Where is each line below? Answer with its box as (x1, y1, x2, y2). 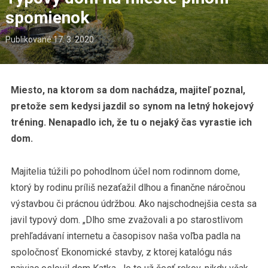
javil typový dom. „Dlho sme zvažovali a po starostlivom (10, 214, 243, 226)
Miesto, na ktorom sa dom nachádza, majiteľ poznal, (10, 84, 245, 96)
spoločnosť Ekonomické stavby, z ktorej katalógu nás (10, 246, 232, 258)
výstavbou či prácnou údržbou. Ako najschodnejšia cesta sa (10, 198, 257, 210)
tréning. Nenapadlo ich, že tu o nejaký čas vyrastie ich (10, 117, 252, 129)
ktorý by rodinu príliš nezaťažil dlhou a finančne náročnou (10, 182, 245, 194)
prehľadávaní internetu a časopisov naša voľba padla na (10, 230, 240, 242)
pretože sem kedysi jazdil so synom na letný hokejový (10, 100, 254, 112)
